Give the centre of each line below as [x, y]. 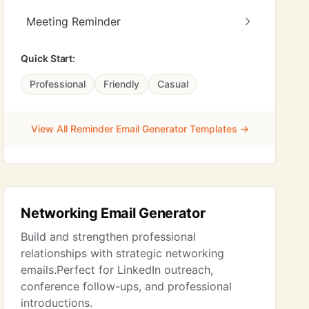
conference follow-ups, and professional [127, 286]
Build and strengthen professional [109, 237]
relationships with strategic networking [123, 253]
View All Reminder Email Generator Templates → [140, 129]
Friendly [122, 84]
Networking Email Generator [113, 213]
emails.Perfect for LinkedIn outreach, [117, 270]
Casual [173, 84]
